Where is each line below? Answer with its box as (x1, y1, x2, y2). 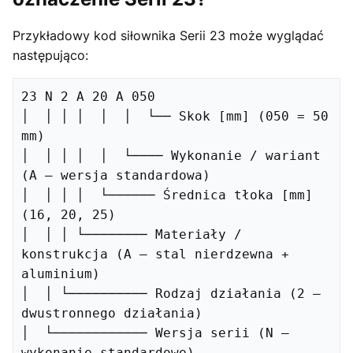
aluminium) (21, 266, 100, 282)
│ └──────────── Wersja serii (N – (21, 325, 289, 341)
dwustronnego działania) (21, 306, 203, 321)
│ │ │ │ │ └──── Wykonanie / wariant (21, 148, 321, 164)
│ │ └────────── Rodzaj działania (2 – (21, 286, 321, 302)
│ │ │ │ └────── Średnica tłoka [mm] (21, 188, 313, 203)
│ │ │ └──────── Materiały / (21, 227, 242, 243)
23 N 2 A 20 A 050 (21, 89, 155, 105)
